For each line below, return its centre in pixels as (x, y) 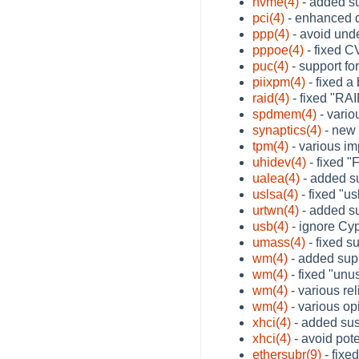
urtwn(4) (276, 210)
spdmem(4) (284, 114)
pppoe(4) (278, 50)
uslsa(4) (275, 194)
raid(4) (271, 98)
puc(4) (270, 66)
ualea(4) (276, 178)
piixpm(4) (279, 82)
